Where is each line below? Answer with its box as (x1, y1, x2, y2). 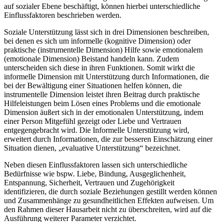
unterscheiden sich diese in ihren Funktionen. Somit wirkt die (4, 63, 195, 72)
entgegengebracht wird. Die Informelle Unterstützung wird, (4, 126, 189, 135)
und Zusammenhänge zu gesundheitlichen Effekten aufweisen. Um (4, 196, 214, 205)
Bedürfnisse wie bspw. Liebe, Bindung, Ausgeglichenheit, (4, 169, 186, 178)
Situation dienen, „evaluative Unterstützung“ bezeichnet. (4, 144, 180, 153)
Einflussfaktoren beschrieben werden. (4, 11, 121, 20)
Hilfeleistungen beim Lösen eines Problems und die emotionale (4, 99, 201, 108)
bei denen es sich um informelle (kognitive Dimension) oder (4, 37, 191, 46)
